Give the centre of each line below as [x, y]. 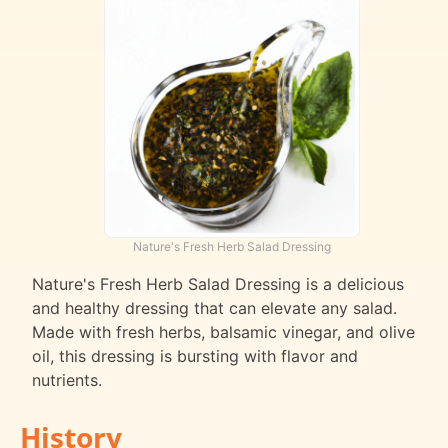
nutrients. [67, 379]
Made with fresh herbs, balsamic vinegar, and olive [223, 331]
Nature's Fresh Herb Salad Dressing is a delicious [218, 283]
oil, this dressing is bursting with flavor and [195, 355]
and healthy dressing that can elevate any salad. [214, 307]
